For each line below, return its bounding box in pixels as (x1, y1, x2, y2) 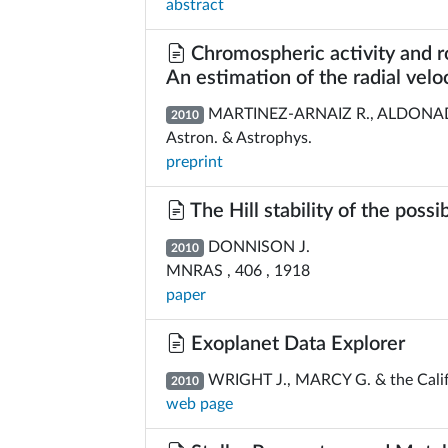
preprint (166, 154, 223, 170)
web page (166, 396, 233, 412)
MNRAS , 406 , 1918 (166, 263, 310, 279)
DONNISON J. (203, 239, 310, 255)
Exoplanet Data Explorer (186, 334, 405, 354)
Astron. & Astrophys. (166, 130, 312, 146)
